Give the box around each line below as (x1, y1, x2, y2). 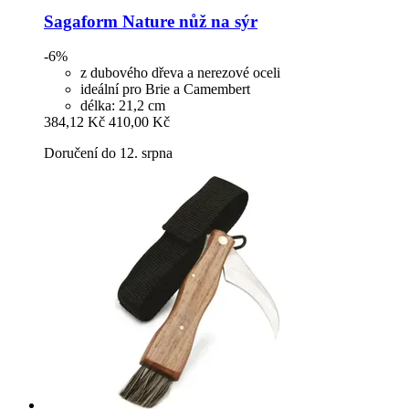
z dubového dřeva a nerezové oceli (80, 65, 280, 81)
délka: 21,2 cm (80, 98, 165, 114)
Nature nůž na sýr (118, 11, 257, 31)
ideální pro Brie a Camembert (80, 81, 250, 98)
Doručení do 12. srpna (44, 145, 173, 162)
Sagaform (44, 11, 118, 31)
